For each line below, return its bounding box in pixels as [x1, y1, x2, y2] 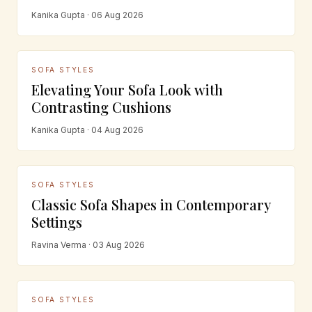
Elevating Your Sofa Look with [31, 79, 223, 99]
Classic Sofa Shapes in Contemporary [31, 194, 270, 214]
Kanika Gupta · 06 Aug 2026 [31, 9, 143, 20]
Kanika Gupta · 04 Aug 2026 [31, 124, 143, 135]
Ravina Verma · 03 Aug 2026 [31, 239, 145, 250]
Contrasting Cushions [31, 97, 171, 116]
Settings [31, 212, 82, 231]
